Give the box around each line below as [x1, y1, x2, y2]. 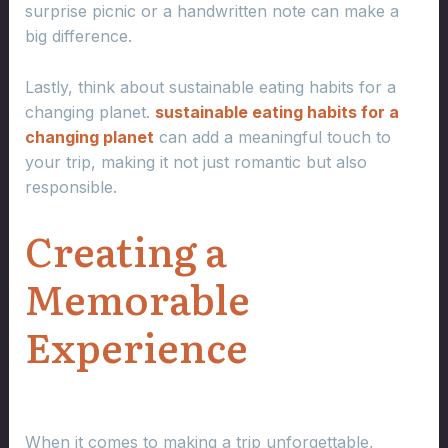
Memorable [24, 267, 250, 327]
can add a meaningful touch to [153, 127, 391, 148]
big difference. [24, 26, 132, 47]
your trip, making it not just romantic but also [24, 152, 367, 173]
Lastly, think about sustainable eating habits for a [24, 77, 396, 98]
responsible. [24, 177, 117, 198]
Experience [24, 315, 248, 375]
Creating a [24, 219, 227, 279]
